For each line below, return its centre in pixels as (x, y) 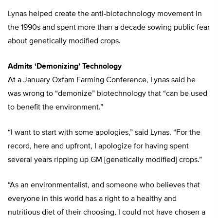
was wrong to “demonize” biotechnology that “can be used (108, 94)
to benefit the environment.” (55, 108)
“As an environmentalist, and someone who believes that (104, 186)
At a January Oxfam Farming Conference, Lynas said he (102, 81)
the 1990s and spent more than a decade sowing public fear (109, 28)
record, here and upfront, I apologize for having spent (98, 147)
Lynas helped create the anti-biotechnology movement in (105, 14)
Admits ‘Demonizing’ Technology (65, 67)
